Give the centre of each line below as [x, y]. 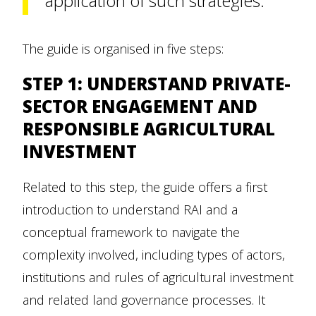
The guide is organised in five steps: [123, 49]
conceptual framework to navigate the [131, 232]
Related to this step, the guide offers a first [145, 187]
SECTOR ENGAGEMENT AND [140, 107]
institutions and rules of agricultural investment [158, 278]
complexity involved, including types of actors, [154, 255]
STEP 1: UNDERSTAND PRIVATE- [157, 84]
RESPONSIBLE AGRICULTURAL [149, 129]
